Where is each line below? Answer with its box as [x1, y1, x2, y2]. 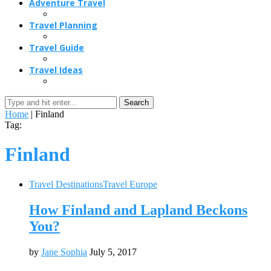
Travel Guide [29, 42, 84, 53]
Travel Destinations [29, 178, 103, 189]
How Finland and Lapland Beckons [29, 201, 247, 218]
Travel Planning [29, 19, 97, 31]
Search [124, 98, 149, 107]
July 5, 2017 [90, 246, 137, 257]
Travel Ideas [29, 64, 83, 76]
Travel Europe [103, 178, 157, 189]
